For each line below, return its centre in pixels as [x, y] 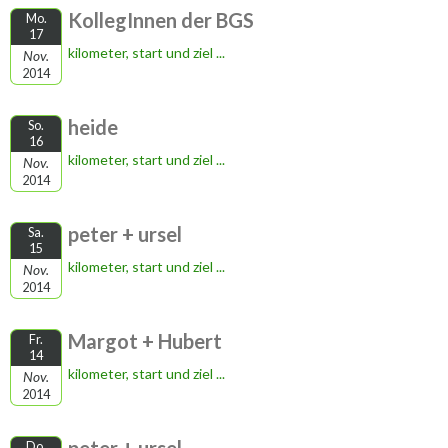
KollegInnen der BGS [161, 20]
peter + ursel [125, 234]
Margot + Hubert [145, 341]
